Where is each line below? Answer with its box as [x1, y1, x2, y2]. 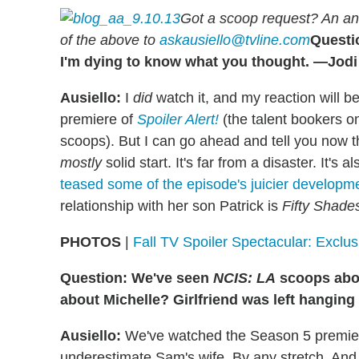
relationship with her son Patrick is [60, 198, 282, 215]
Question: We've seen [60, 270, 213, 287]
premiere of [60, 111, 137, 128]
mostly [60, 155, 102, 171]
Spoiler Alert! [137, 111, 219, 128]
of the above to [60, 32, 159, 49]
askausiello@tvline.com [159, 32, 310, 49]
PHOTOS [60, 234, 121, 251]
